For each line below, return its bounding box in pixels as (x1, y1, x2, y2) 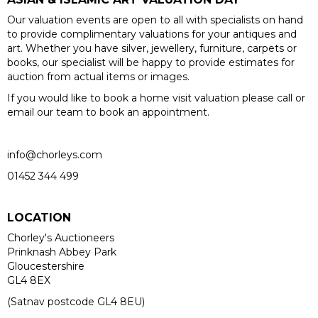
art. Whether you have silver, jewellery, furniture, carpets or (7, 41, 297, 55)
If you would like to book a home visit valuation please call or (7, 91, 305, 104)
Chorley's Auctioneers (7, 231, 114, 244)
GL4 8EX (7, 273, 50, 287)
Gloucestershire (7, 259, 84, 273)
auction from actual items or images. (7, 70, 190, 83)
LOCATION (7, 210, 75, 224)
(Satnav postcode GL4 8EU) (7, 295, 145, 308)
